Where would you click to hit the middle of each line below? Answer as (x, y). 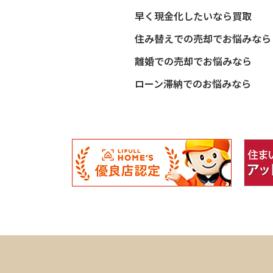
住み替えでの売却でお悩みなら (203, 38)
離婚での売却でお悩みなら (193, 61)
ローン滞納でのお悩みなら (193, 83)
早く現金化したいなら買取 (193, 16)
